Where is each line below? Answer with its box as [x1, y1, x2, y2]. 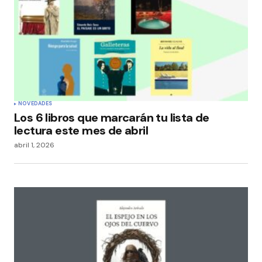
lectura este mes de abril [14, 122, 148, 138]
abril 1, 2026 [14, 140, 54, 150]
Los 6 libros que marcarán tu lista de [14, 109, 209, 125]
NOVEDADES [18, 99, 53, 107]
